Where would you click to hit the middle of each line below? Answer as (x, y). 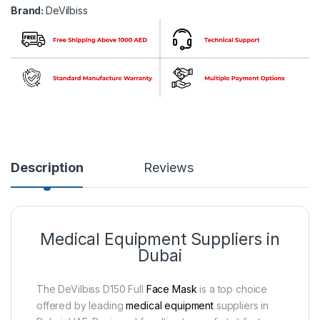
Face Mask (171, 289)
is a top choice (232, 289)
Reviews (169, 167)
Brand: (29, 11)
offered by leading (81, 305)
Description (47, 167)
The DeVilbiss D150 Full (91, 289)
